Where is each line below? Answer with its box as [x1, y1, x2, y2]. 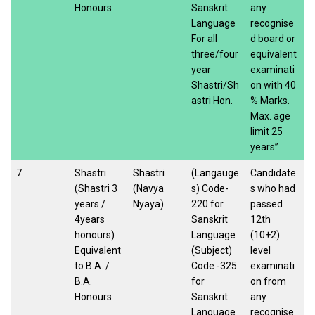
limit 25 [250, 125, 283, 137]
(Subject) [191, 244, 232, 256]
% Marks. [250, 94, 290, 106]
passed [250, 198, 283, 210]
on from [250, 275, 286, 287]
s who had [250, 182, 295, 194]
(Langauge [191, 167, 239, 179]
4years [75, 213, 105, 225]
